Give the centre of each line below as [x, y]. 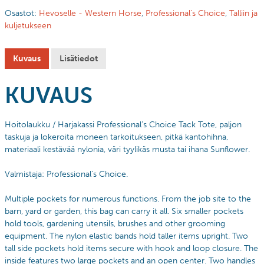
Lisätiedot [79, 58]
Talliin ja [243, 13]
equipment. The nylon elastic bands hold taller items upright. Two [126, 236]
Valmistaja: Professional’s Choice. [66, 174]
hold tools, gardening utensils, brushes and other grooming [115, 223]
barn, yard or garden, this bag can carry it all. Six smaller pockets [124, 211]
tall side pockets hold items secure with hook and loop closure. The [131, 248]
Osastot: [22, 13]
